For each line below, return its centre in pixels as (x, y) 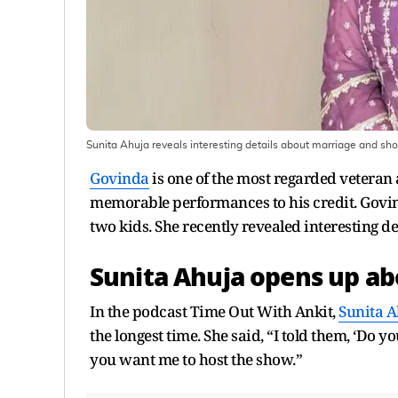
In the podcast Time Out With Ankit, (214, 311)
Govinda (119, 178)
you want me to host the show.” (196, 359)
